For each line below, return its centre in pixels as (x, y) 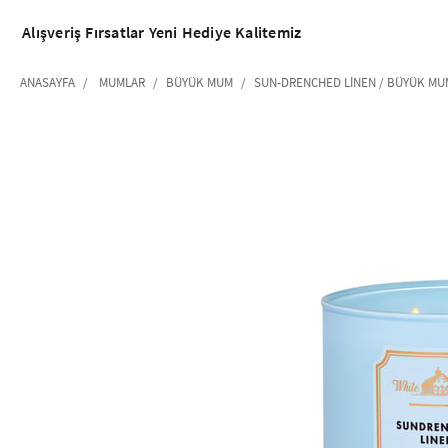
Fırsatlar (115, 32)
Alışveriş (52, 32)
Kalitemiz (268, 32)
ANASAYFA (47, 82)
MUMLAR (122, 82)
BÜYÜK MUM (199, 82)
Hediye (206, 32)
